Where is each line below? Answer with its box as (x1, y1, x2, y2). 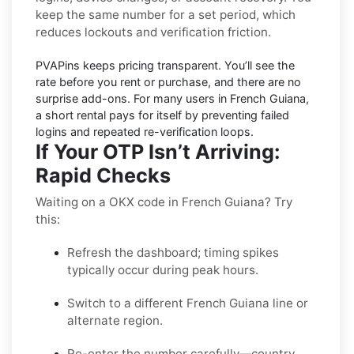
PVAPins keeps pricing (36, 58, 157, 72)
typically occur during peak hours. (67, 262, 258, 277)
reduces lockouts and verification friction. (36, 24, 271, 40)
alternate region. (67, 312, 163, 328)
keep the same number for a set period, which (36, 6, 296, 22)
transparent (157, 58, 218, 72)
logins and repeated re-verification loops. (36, 124, 254, 138)
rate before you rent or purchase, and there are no (36, 74, 301, 88)
